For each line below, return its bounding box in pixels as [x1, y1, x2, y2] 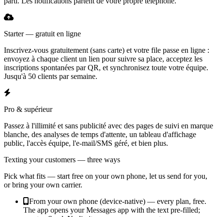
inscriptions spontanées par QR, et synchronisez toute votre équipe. [4, 63, 208, 72]
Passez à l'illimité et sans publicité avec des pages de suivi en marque [4, 121, 213, 130]
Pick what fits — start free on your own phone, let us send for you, [4, 171, 207, 180]
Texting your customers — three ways [4, 155, 120, 164]
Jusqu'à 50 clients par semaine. [4, 72, 97, 80]
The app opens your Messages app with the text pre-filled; [23, 205, 200, 214]
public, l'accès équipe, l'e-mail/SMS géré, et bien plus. [4, 139, 168, 147]
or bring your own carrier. [4, 180, 82, 189]
